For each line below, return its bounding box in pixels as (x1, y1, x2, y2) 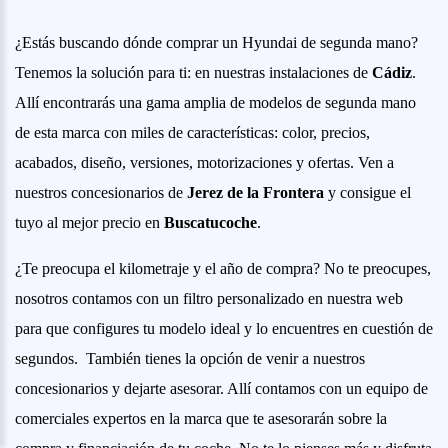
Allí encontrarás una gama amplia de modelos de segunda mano (15, 93, 416, 111)
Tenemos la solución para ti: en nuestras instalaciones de (15, 63, 372, 81)
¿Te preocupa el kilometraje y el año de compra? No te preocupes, (15, 259, 431, 277)
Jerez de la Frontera (187, 183, 324, 201)
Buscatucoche (164, 213, 257, 231)
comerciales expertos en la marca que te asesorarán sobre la (15, 409, 387, 427)
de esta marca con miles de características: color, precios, (15, 123, 370, 141)
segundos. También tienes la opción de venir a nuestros (15, 349, 365, 367)
